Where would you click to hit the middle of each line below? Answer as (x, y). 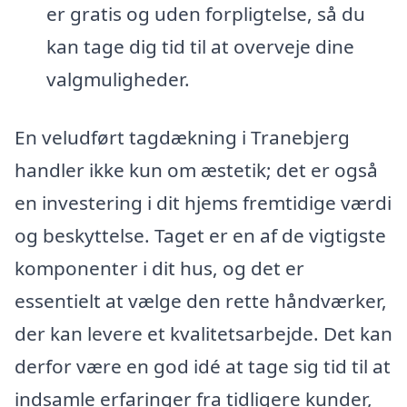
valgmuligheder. (118, 79)
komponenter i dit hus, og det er (159, 268)
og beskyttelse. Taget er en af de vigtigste (200, 235)
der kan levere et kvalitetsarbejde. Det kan (203, 333)
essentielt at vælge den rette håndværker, (201, 300)
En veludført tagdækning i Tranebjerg (182, 137)
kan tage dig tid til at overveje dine (200, 46)
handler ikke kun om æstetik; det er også (196, 169)
